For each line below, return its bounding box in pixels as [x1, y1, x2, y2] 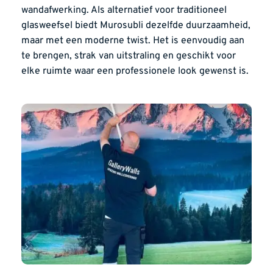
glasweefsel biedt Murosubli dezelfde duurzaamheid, [21, 19, 250, 32]
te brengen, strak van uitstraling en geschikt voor [21, 49, 236, 62]
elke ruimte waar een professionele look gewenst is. [21, 65, 249, 77]
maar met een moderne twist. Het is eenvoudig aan [21, 34, 244, 47]
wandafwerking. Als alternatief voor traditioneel [21, 4, 227, 16]
